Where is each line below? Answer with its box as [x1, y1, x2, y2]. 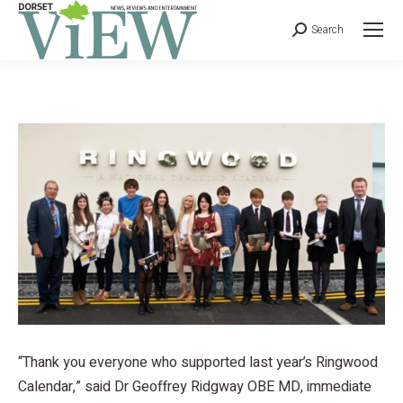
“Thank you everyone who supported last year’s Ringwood [18, 351, 378, 373]
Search [311, 22, 344, 39]
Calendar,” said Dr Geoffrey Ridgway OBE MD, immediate [18, 375, 372, 398]
